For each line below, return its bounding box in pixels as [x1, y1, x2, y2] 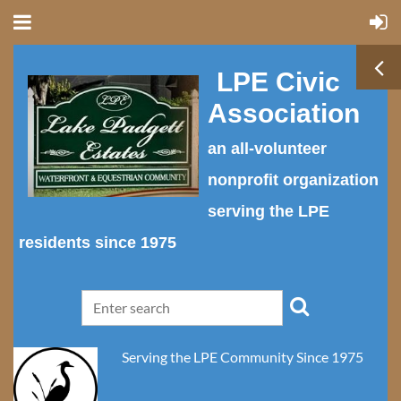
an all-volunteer [208, 140, 327, 158]
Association [208, 98, 367, 128]
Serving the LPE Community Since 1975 [119, 348, 366, 365]
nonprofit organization [208, 171, 379, 189]
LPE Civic [217, 67, 340, 97]
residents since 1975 [19, 234, 181, 252]
